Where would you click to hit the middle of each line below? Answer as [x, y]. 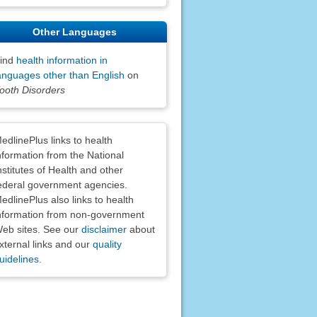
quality [107, 244]
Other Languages [75, 31]
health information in [62, 60]
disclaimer [104, 229]
